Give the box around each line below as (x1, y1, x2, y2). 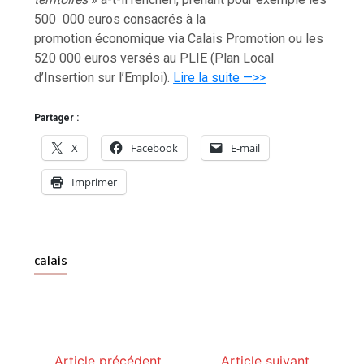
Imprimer (71, 174, 118, 189)
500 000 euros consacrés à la (34, 11, 206, 27)
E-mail (231, 140, 261, 155)
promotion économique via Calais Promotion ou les (34, 30, 324, 46)
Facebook (131, 140, 179, 155)
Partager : (34, 111, 80, 123)
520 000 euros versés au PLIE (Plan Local (34, 50, 275, 66)
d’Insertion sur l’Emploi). (34, 69, 174, 85)
